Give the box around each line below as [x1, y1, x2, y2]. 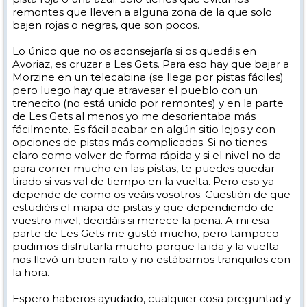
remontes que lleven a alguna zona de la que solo [12, 5, 272, 19]
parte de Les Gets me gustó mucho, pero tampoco [12, 227, 279, 240]
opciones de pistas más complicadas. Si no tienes [12, 136, 267, 149]
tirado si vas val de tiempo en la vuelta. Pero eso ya [12, 175, 274, 188]
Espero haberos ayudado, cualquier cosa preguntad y [12, 292, 291, 305]
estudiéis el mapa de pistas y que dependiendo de [12, 201, 274, 214]
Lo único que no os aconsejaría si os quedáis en [12, 45, 256, 58]
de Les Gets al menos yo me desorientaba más [12, 110, 256, 123]
